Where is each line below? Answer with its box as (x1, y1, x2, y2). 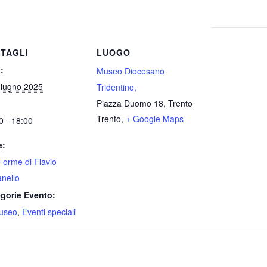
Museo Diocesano (97, 64, 164, 77)
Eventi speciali (22, 205, 76, 218)
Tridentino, (97, 80, 136, 93)
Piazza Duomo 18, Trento (97, 97, 193, 109)
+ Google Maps (126, 112, 184, 125)
